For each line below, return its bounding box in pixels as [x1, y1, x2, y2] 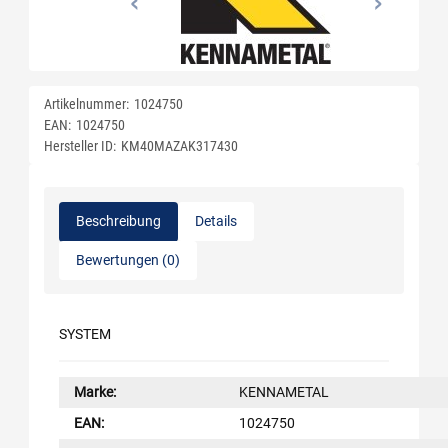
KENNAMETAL [239, 383, 329, 400]
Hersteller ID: [44, 137, 116, 154]
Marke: [74, 383, 116, 400]
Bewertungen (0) [76, 251, 180, 268]
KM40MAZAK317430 [121, 137, 238, 154]
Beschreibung [76, 212, 161, 229]
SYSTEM [59, 325, 111, 342]
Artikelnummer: [44, 95, 129, 112]
